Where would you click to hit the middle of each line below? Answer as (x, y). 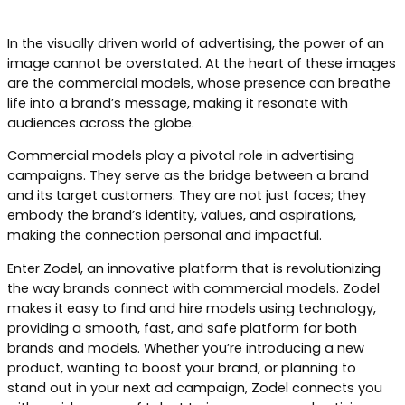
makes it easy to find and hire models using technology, (192, 308)
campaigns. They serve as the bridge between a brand (188, 176)
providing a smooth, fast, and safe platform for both (182, 328)
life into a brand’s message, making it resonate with (178, 103)
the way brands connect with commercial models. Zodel (193, 288)
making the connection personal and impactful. (165, 235)
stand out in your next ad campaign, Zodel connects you (195, 387)
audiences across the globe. (101, 122)
